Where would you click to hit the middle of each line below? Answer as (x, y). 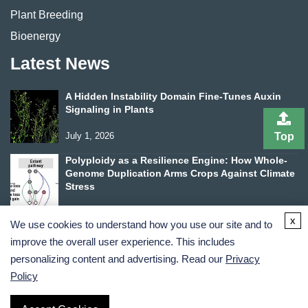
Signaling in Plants (110, 109)
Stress (80, 186)
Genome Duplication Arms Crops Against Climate (180, 173)
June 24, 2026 (93, 212)
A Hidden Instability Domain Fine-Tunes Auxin (173, 96)
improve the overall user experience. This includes (123, 242)
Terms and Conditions (58, 280)
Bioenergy (35, 36)
